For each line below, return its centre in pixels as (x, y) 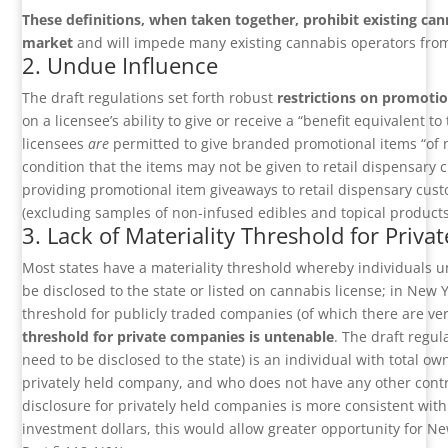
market (48, 43)
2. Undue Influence (120, 65)
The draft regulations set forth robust (150, 98)
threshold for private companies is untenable (178, 337)
